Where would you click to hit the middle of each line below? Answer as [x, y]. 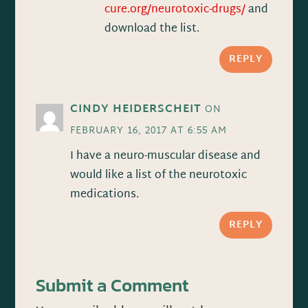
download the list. [152, 30]
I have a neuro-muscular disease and [166, 157]
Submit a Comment [112, 285]
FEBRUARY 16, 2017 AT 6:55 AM [149, 131]
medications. [105, 195]
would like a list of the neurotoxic [159, 176]
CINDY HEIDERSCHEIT [136, 110]
